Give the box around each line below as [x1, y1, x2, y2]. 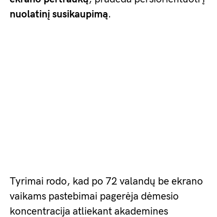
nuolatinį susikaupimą [10, 8, 108, 20]
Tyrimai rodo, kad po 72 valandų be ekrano [10, 175, 203, 187]
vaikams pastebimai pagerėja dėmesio [10, 190, 179, 202]
